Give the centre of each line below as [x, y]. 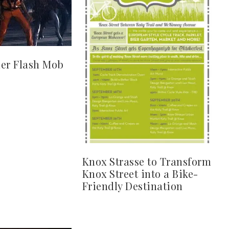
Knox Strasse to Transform [147, 162]
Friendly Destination [132, 186]
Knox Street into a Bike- [140, 174]
